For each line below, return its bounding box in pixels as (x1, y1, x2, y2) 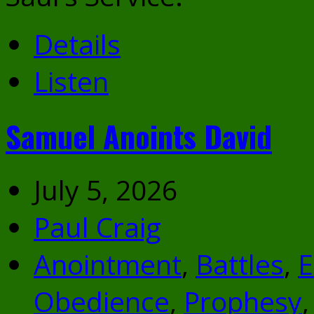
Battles (196, 245, 284, 283)
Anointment (34, 245, 182, 283)
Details (34, 25, 121, 62)
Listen (34, 62, 109, 100)
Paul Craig (34, 208, 161, 246)
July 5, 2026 (34, 171, 177, 209)
